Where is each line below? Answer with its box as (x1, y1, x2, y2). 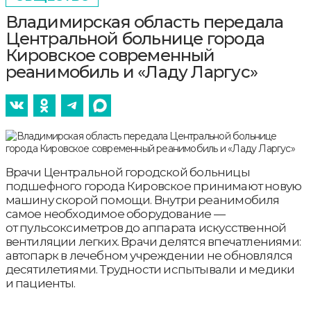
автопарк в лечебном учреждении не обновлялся (5, 248, 293, 262)
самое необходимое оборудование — (5, 206, 225, 221)
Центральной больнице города (5, 28, 264, 49)
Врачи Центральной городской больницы (5, 165, 250, 179)
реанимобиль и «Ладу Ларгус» (5, 61, 258, 82)
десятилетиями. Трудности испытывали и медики (5, 262, 295, 276)
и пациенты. (5, 276, 76, 290)
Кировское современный (5, 44, 215, 65)
